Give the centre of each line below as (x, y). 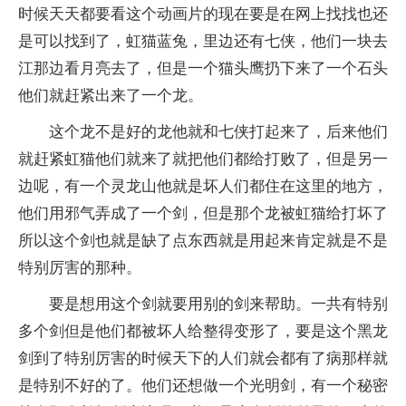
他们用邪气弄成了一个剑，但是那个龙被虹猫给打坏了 (203, 213)
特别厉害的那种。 (80, 268)
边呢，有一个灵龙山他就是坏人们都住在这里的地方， (203, 186)
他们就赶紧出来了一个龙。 (111, 96)
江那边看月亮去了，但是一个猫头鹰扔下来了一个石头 (203, 68)
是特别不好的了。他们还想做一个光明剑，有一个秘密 (203, 386)
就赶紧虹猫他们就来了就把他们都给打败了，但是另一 (203, 159)
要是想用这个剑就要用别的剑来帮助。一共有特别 (218, 304)
